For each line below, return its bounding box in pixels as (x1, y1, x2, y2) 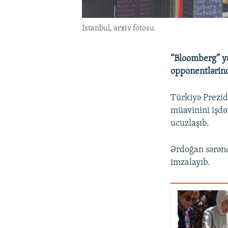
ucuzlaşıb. (170, 118, 210, 128)
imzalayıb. (170, 157, 211, 167)
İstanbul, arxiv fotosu (81, 24, 154, 33)
